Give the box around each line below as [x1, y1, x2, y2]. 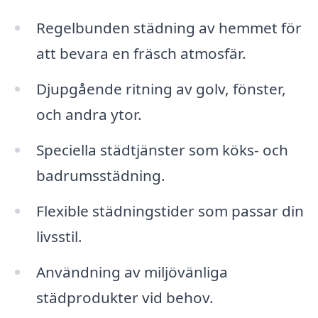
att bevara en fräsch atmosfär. [35, 43, 246, 64]
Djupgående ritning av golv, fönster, [35, 79, 286, 99]
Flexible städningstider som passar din [35, 200, 304, 221]
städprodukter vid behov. [35, 287, 214, 307]
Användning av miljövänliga [35, 261, 228, 282]
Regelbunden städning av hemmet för [35, 18, 302, 38]
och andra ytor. [35, 104, 142, 125]
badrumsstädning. [35, 165, 165, 185]
